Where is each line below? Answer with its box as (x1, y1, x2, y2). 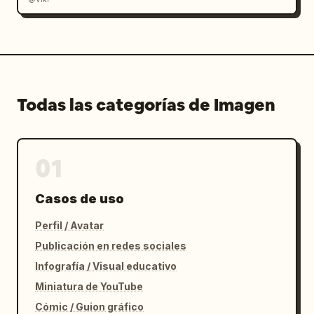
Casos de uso (35, 191, 124, 206)
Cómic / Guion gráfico (35, 301, 144, 313)
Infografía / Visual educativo (35, 260, 177, 272)
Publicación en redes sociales (35, 240, 186, 252)
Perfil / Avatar (35, 219, 104, 231)
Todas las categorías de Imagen (17, 94, 275, 116)
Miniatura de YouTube (35, 280, 143, 292)
